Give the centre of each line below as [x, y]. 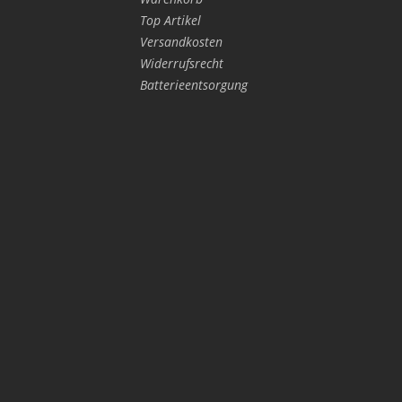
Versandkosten [181, 41]
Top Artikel [170, 20]
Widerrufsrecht [182, 63]
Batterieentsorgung [194, 84]
